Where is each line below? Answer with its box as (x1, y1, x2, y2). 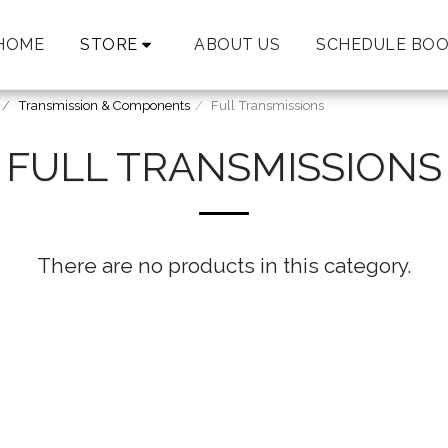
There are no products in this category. (37, 254, 411, 278)
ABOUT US (194, 34, 281, 54)
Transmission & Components (18, 98, 190, 113)
